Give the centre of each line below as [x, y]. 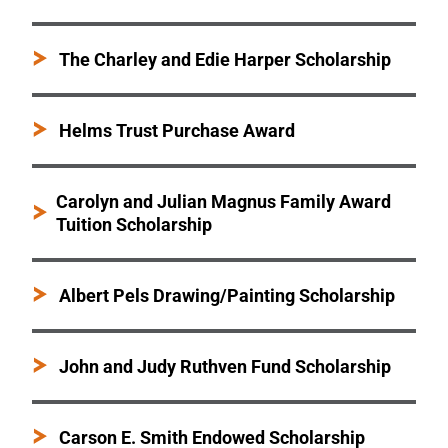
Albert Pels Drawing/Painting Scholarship [227, 296]
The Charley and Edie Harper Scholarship [225, 60]
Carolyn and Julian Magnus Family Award [223, 202]
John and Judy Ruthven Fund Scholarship [225, 367]
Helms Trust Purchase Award [177, 131]
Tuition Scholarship [134, 225]
